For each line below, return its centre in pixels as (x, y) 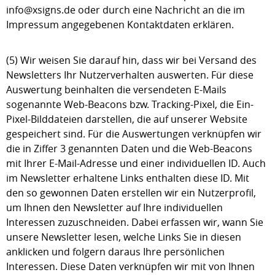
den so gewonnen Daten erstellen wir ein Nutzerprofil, (131, 193)
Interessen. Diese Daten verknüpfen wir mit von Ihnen (130, 266)
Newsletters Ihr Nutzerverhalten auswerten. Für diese (130, 75)
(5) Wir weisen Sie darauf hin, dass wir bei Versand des (131, 60)
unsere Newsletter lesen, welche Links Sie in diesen (124, 237)
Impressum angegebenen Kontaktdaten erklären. (120, 25)
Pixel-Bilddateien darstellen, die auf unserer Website (127, 119)
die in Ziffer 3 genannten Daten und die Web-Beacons (129, 149)
